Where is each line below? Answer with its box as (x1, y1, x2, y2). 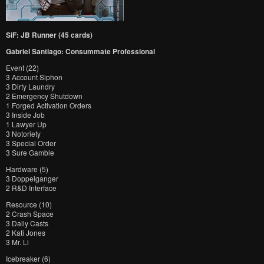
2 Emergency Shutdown (6, 91, 82, 101)
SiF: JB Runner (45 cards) (6, 29, 93, 40)
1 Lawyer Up (6, 119, 47, 129)
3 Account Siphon (6, 72, 62, 82)
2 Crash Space (6, 209, 54, 219)
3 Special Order (6, 138, 56, 148)
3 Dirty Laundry (6, 81, 55, 91)
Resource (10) (6, 199, 52, 209)
